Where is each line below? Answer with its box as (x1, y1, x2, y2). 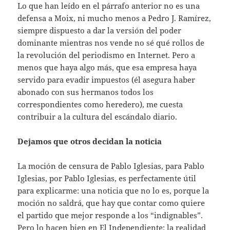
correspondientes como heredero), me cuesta (17, 99, 183, 109)
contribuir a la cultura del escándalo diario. (17, 111, 178, 122)
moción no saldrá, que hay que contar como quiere (17, 197, 205, 208)
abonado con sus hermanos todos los (17, 86, 154, 97)
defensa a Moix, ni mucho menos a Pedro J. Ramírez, (17, 12, 212, 23)
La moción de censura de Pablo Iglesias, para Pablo (17, 160, 205, 171)
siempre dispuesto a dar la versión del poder (17, 25, 182, 35)
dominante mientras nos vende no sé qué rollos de (17, 37, 205, 48)
